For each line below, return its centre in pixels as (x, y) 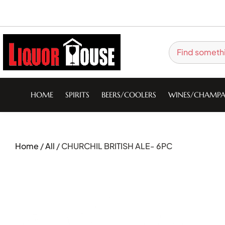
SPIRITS (77, 95)
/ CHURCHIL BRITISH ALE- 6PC (114, 146)
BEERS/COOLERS (129, 95)
